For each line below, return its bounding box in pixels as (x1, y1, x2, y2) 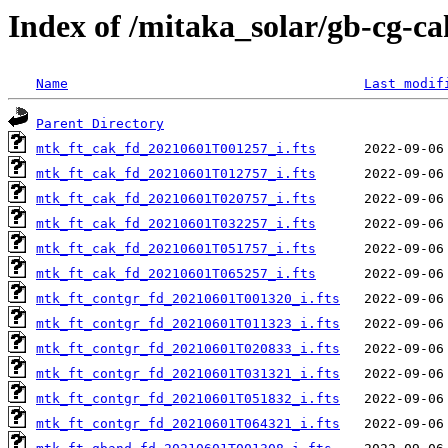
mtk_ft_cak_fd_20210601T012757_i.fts (36, 166, 316, 182)
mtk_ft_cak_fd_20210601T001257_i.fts (36, 141, 316, 157)
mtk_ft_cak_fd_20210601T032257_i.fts (36, 216, 316, 232)
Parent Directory (36, 116, 164, 132)
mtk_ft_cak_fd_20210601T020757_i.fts (36, 191, 316, 207)
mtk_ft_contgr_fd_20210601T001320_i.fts (36, 291, 340, 307)
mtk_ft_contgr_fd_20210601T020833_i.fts (36, 341, 340, 357)
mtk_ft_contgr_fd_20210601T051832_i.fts (36, 391, 340, 407)
